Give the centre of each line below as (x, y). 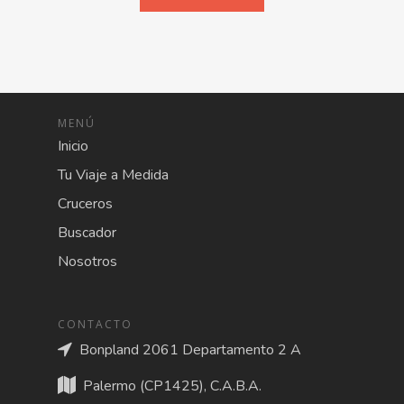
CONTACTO (95, 324)
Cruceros (85, 204)
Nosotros (87, 262)
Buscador (87, 233)
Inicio (73, 146)
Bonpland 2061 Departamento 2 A (187, 349)
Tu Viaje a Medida (113, 175)
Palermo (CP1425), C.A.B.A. (169, 386)
